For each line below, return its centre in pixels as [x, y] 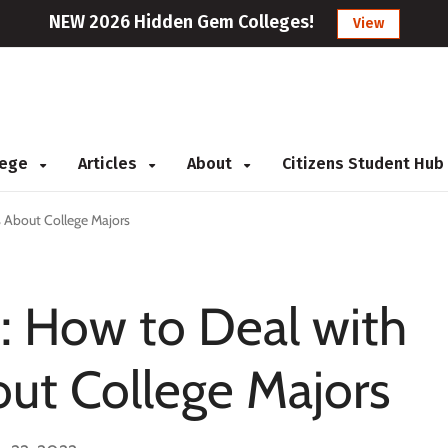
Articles [109, 163]
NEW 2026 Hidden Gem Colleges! [181, 22]
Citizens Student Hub [363, 163]
